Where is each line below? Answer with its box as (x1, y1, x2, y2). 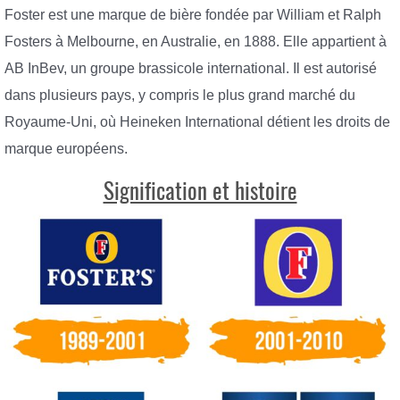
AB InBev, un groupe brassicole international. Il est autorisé (4, 61, 377, 77)
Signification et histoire (103, 175, 297, 206)
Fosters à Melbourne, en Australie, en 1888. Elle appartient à (4, 34, 387, 50)
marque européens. (4, 141, 128, 157)
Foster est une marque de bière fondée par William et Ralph (4, 7, 381, 23)
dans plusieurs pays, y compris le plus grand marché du (4, 87, 355, 104)
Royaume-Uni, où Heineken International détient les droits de (4, 114, 390, 130)
